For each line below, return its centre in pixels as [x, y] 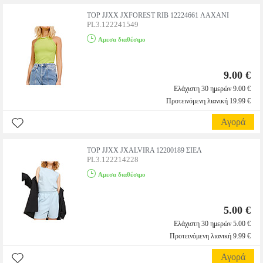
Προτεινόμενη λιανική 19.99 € [208, 101]
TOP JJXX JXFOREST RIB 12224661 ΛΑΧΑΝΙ [158, 15]
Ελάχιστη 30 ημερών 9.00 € [212, 89]
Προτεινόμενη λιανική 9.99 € [210, 236]
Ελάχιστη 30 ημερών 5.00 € [212, 224]
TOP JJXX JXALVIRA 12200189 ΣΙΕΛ [144, 150]
